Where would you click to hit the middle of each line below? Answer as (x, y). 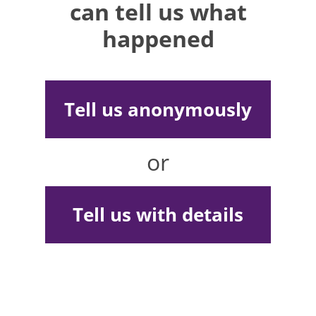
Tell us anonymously (158, 109)
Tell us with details (158, 215)
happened (158, 38)
